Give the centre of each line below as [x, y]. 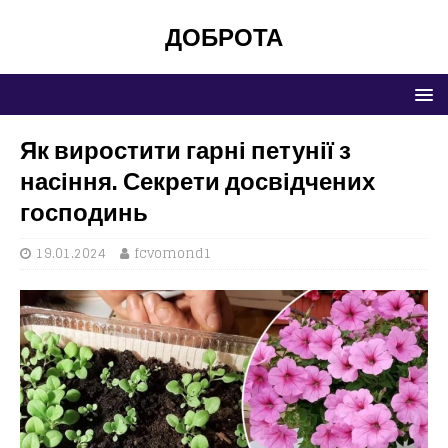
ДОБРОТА [224, 37]
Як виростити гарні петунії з [185, 150]
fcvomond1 [173, 253]
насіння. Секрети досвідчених [197, 181]
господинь [84, 212]
